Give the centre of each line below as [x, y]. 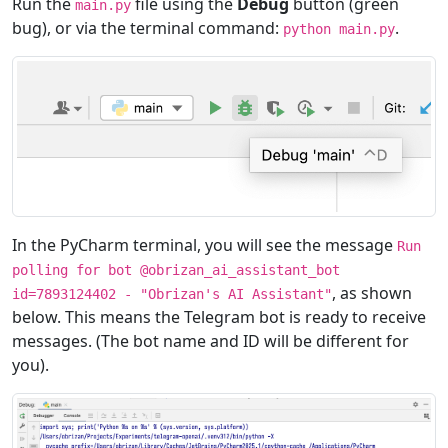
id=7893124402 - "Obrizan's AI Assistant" [172, 294]
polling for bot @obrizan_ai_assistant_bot [176, 270]
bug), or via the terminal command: [147, 28]
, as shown [372, 293]
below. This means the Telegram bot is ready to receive [219, 317]
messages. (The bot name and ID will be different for [210, 341]
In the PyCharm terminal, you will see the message [204, 245]
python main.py [339, 29]
